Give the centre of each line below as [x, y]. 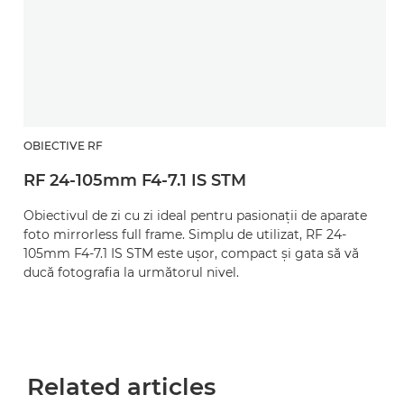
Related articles [121, 387]
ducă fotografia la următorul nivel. [131, 272]
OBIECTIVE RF [63, 146]
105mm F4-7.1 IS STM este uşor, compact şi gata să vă [191, 253]
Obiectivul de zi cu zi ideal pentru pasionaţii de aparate [195, 216]
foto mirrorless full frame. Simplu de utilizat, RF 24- [185, 234]
